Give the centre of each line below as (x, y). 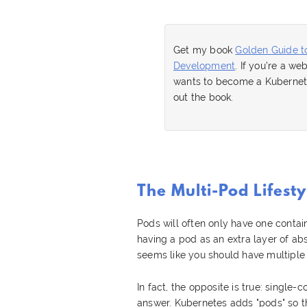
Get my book (205, 50)
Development (205, 65)
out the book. (204, 97)
